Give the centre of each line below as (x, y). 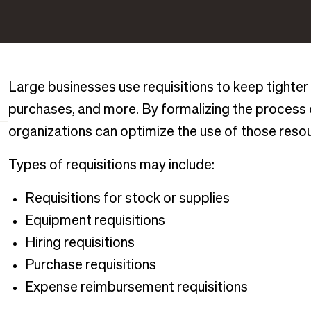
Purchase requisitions (90, 265)
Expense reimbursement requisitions (136, 287)
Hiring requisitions (79, 243)
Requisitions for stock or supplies (127, 199)
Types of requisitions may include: (111, 165)
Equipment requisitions (95, 221)
